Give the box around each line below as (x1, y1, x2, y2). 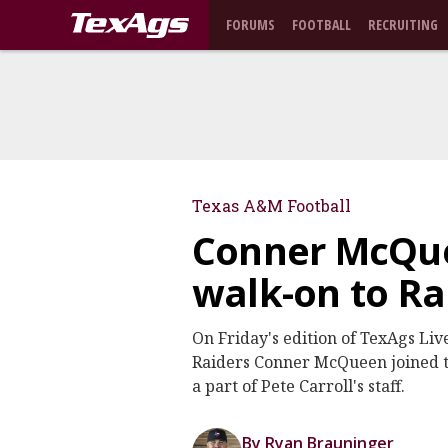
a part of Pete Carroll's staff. (192, 375, 405, 397)
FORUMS (226, 15, 275, 34)
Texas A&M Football (192, 195, 351, 216)
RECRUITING (368, 15, 438, 34)
